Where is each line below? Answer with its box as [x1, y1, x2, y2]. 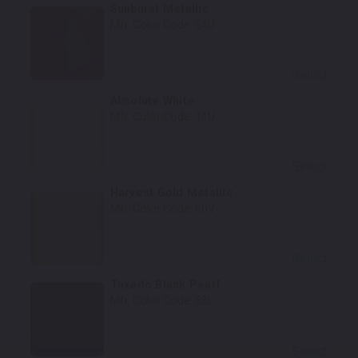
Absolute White [109, 93, 195, 107]
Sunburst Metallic [109, 2, 209, 15]
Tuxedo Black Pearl [109, 278, 221, 292]
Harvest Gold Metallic [109, 186, 233, 200]
